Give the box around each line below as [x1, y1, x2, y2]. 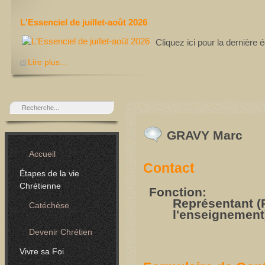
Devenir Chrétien [29, 227, 92, 237]
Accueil [29, 149, 56, 159]
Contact [143, 161, 195, 176]
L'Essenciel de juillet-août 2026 [20, 17, 147, 27]
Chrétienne [20, 181, 61, 190]
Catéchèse [29, 201, 69, 210]
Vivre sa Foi [20, 247, 64, 256]
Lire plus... [27, 58, 67, 67]
